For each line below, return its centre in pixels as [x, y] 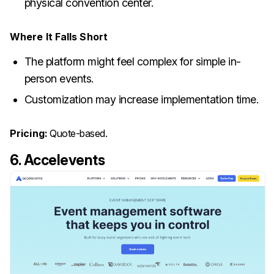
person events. [59, 78]
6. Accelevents [57, 160]
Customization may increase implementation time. [141, 99]
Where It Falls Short [59, 36]
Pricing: [29, 133]
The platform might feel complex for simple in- [132, 61]
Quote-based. [77, 133]
